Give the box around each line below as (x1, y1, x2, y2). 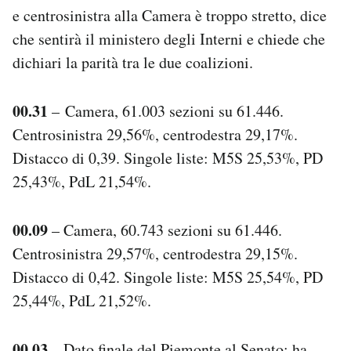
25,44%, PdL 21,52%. (13, 289, 151, 311)
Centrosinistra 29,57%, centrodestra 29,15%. (13, 242, 298, 264)
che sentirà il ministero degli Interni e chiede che (13, 27, 325, 49)
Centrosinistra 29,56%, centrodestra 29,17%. (13, 123, 298, 145)
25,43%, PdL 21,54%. (13, 170, 151, 192)
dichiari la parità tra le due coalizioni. (13, 51, 253, 73)
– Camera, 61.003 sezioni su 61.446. (48, 100, 284, 121)
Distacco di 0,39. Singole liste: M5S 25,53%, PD (13, 147, 323, 168)
